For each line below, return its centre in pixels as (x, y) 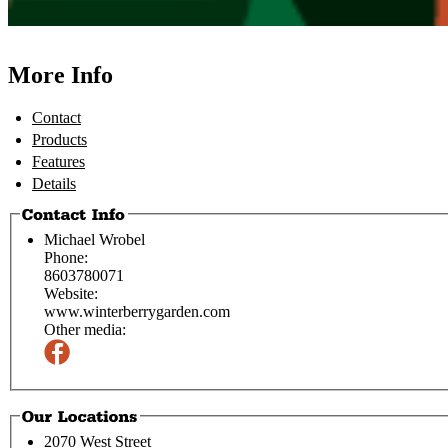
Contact (56, 117)
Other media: (85, 330)
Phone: (66, 258)
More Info (60, 74)
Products (59, 139)
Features (58, 161)
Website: (71, 294)
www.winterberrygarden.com (137, 312)
